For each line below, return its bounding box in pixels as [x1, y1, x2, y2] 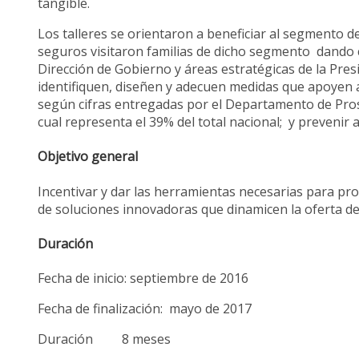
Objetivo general [38, 147, 139, 166]
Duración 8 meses [38, 330, 171, 349]
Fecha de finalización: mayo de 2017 [38, 300, 252, 318]
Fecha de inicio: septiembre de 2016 [38, 269, 249, 288]
